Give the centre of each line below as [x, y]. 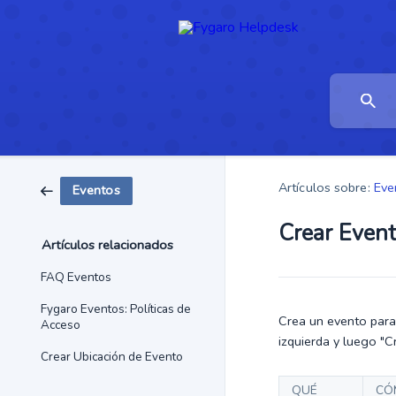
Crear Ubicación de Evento [112, 357]
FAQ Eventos [76, 277]
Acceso [61, 325]
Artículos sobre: [324, 187]
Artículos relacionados [107, 245]
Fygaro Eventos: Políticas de [116, 309]
